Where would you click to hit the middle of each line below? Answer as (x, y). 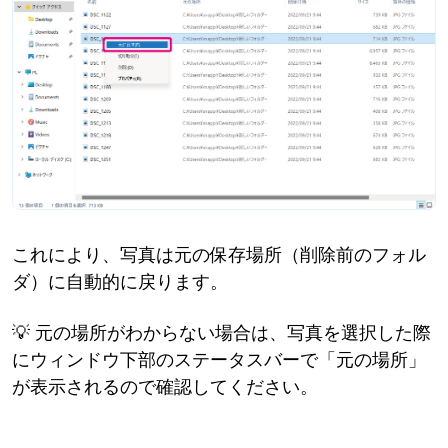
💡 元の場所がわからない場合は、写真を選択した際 (221, 333)
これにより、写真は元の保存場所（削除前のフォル (219, 255)
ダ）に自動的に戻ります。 (120, 282)
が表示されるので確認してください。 (165, 387)
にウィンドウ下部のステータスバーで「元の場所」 (219, 360)
